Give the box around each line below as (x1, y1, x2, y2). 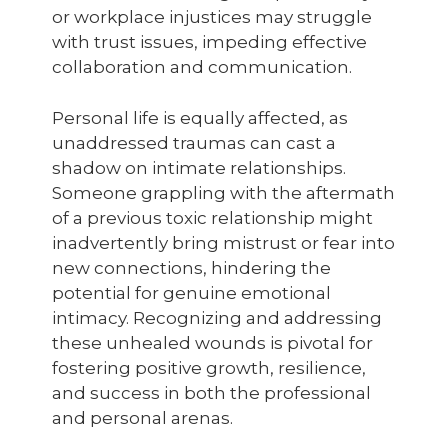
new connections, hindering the (52, 258, 331, 278)
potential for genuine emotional (52, 283, 331, 303)
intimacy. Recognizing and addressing (52, 308, 382, 328)
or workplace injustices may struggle (52, 7, 372, 27)
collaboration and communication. (52, 57, 352, 77)
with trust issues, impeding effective (52, 32, 367, 52)
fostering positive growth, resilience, (52, 358, 366, 378)
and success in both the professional (52, 383, 371, 403)
